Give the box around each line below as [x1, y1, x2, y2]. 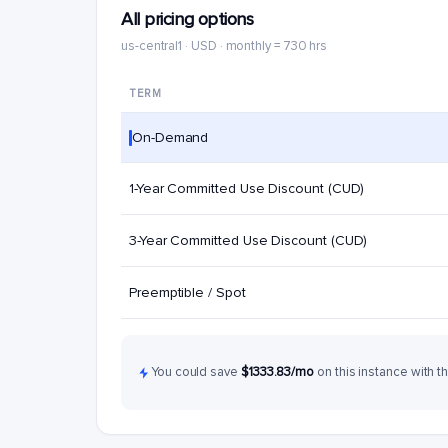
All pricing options [121, 8, 254, 30]
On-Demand [132, 129, 209, 146]
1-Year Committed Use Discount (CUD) [129, 180, 365, 197]
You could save [151, 364, 241, 380]
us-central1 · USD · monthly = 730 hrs [121, 38, 328, 54]
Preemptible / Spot [129, 284, 246, 301]
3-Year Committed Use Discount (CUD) [129, 232, 368, 249]
